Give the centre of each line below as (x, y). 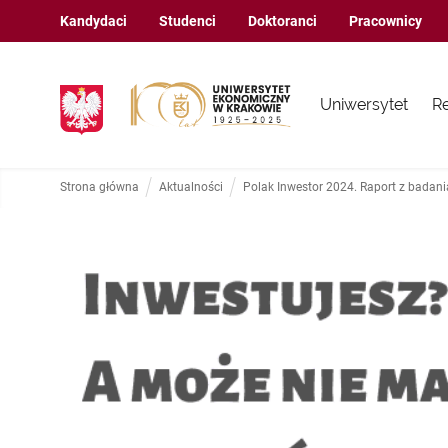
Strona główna (99, 187)
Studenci (187, 21)
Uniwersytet (364, 104)
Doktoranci (282, 21)
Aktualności (191, 187)
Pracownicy (385, 21)
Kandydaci (93, 21)
